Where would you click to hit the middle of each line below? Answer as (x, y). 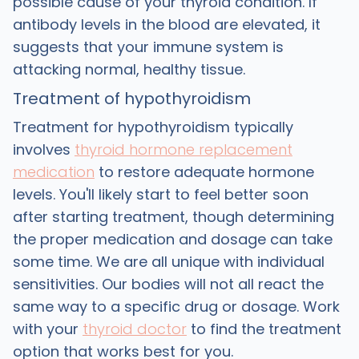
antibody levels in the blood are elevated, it (166, 24)
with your (47, 329)
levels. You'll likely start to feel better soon (160, 194)
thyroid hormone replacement (183, 149)
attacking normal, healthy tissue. (131, 69)
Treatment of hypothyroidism (131, 99)
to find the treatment (264, 329)
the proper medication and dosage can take (172, 239)
